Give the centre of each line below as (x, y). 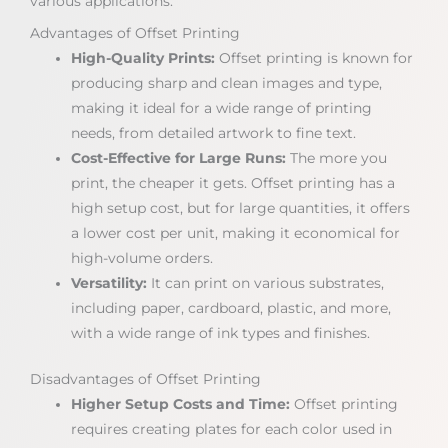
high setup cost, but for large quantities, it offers (241, 208)
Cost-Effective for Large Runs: (179, 158)
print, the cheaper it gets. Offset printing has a (233, 183)
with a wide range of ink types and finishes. (221, 333)
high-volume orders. (142, 258)
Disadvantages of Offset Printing (145, 378)
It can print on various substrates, (266, 283)
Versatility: (109, 283)
